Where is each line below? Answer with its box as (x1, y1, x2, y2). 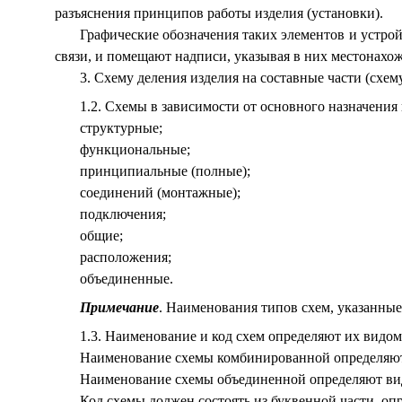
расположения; (79, 249, 171, 265)
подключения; (79, 206, 166, 222)
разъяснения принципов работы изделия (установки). (54, 5, 383, 21)
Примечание (79, 300, 159, 315)
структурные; (79, 120, 162, 135)
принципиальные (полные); (79, 163, 250, 179)
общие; (79, 228, 123, 243)
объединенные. (79, 271, 173, 286)
